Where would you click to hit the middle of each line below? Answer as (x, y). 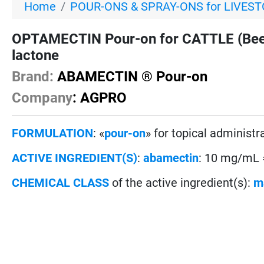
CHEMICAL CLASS (61, 182)
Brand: (33, 76)
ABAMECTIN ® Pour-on (131, 76)
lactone (36, 55)
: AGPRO (100, 98)
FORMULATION (53, 133)
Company (42, 98)
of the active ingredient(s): (183, 182)
